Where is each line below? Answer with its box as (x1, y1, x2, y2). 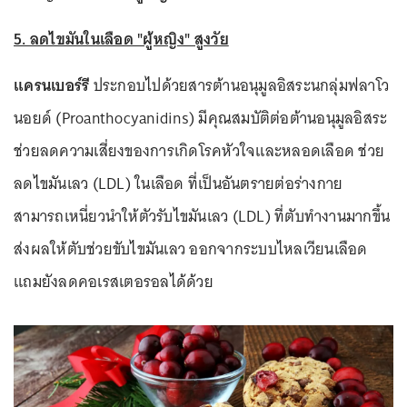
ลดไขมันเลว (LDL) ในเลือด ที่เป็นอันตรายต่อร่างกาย (14, 169, 343, 197)
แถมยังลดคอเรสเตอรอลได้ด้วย (14, 267, 213, 295)
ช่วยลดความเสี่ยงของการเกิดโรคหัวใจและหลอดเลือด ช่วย (14, 136, 384, 164)
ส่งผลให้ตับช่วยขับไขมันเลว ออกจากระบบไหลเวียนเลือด (14, 234, 368, 263)
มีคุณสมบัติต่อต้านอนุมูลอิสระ (198, 104, 388, 132)
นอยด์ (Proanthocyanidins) (14, 104, 194, 132)
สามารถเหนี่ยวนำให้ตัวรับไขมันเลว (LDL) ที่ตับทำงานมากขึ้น (14, 202, 390, 230)
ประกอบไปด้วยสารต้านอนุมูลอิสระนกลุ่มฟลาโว (93, 71, 389, 99)
